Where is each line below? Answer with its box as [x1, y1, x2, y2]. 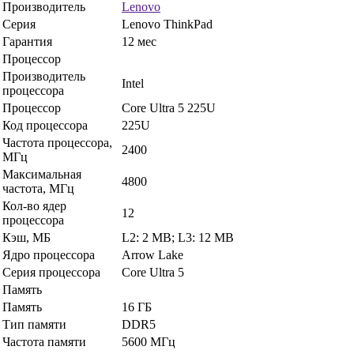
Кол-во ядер [2, 198, 66, 213]
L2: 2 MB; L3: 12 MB [122, 230, 234, 244]
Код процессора [2, 118, 88, 132]
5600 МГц [122, 334, 175, 348]
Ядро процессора [2, 247, 95, 262]
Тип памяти [2, 317, 66, 331]
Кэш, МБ [2, 230, 51, 244]
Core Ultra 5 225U [122, 100, 216, 115]
